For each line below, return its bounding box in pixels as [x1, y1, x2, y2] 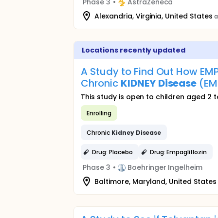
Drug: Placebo [92, 147, 133, 156]
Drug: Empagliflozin [149, 147, 207, 156]
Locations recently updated [82, 45, 186, 55]
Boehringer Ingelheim [127, 163, 203, 172]
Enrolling [87, 109, 111, 117]
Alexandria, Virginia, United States [94, 11, 213, 21]
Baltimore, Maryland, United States [94, 176, 217, 186]
